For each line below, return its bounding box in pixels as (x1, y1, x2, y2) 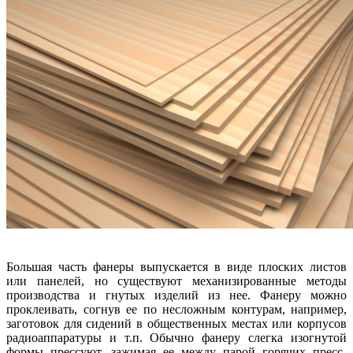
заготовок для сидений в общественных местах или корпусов (6, 317, 347, 331)
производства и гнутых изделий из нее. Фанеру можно (6, 288, 347, 303)
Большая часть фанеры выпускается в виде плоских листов (6, 260, 347, 274)
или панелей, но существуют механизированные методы (6, 274, 347, 288)
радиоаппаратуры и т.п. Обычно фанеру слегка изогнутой (6, 331, 347, 345)
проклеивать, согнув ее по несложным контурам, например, (6, 303, 347, 317)
